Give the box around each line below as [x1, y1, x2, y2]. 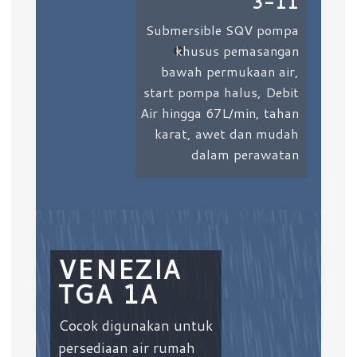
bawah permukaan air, [161, 62, 300, 80]
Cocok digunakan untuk [57, 316, 213, 335]
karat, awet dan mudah [155, 124, 300, 143]
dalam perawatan [191, 145, 300, 163]
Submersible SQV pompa [146, 21, 300, 39]
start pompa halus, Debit [143, 83, 300, 101]
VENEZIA [57, 251, 182, 287]
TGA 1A [57, 276, 159, 312]
